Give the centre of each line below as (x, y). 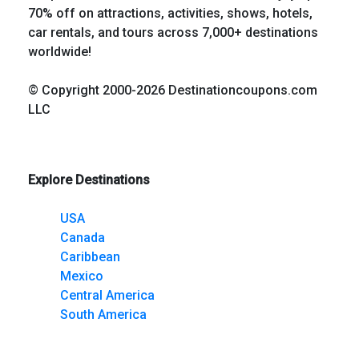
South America (103, 314)
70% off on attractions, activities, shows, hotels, (170, 13)
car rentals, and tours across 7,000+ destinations (173, 32)
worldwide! (60, 51)
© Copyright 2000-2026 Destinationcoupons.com (173, 90)
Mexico (82, 276)
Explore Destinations (89, 179)
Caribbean (90, 256)
